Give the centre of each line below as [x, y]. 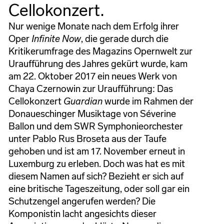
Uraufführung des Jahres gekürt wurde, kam [98, 63]
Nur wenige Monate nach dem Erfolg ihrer [93, 26]
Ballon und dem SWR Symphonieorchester [95, 126]
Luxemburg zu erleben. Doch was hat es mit [96, 163]
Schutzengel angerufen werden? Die [82, 201]
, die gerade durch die [124, 38]
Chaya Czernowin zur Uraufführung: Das [90, 88]
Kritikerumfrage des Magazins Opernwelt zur [100, 51]
